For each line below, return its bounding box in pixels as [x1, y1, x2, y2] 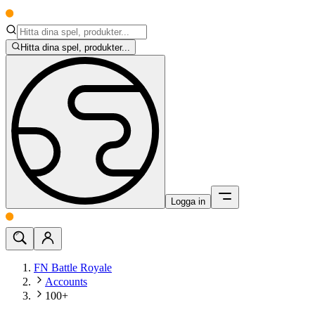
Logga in [171, 196, 205, 207]
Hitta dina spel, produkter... [20, 42, 131, 53]
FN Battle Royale [34, 262, 112, 274]
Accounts [45, 276, 87, 288]
